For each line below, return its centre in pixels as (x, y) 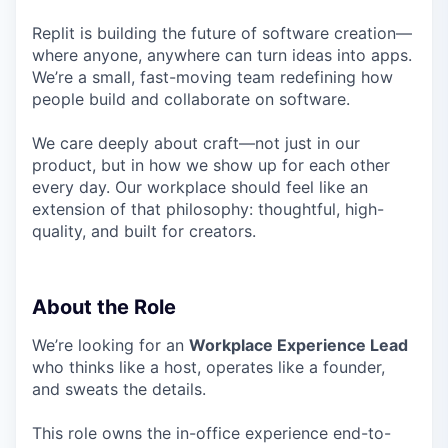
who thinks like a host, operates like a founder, (208, 367)
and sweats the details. (119, 389)
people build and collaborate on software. (191, 99)
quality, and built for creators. (144, 231)
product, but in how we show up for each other (211, 165)
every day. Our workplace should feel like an (200, 187)
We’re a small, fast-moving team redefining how (212, 77)
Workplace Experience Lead (298, 345)
